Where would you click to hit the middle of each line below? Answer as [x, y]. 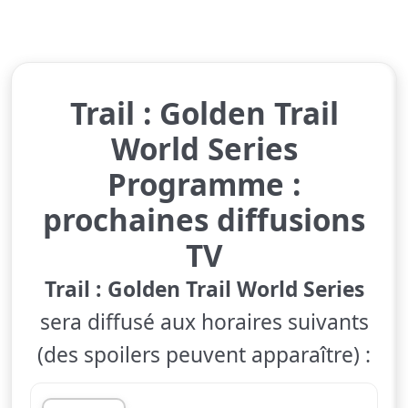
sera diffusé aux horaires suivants [204, 321]
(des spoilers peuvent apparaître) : [204, 354]
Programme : [204, 184]
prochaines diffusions [204, 219]
